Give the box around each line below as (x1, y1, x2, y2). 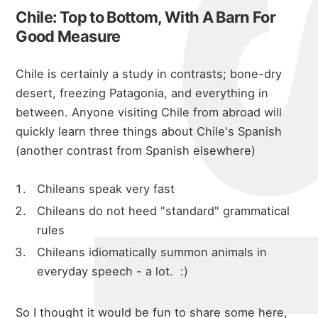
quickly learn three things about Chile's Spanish (16, 124, 283, 139)
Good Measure (16, 27, 121, 46)
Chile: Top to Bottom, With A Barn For (16, 8, 276, 27)
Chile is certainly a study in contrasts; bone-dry (16, 67, 283, 82)
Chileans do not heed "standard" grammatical (37, 203, 290, 218)
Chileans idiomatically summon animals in (37, 245, 268, 260)
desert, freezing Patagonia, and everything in (16, 86, 269, 101)
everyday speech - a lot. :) (37, 264, 189, 279)
